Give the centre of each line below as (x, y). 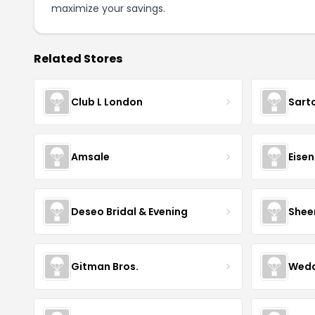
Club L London (107, 102)
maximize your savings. (108, 8)
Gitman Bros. (105, 266)
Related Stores (78, 59)
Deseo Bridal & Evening (129, 211)
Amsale (90, 156)
